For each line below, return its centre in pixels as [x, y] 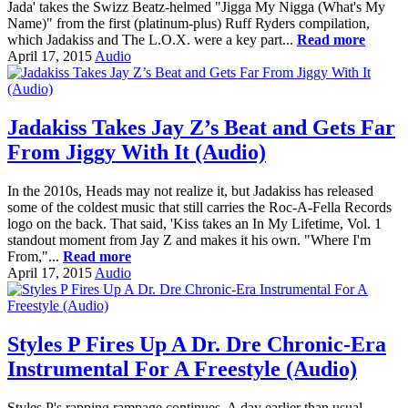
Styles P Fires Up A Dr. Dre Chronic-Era [197, 344]
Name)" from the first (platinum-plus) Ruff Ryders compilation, [189, 23]
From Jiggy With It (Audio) [137, 152]
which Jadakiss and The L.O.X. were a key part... [152, 40]
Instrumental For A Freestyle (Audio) [182, 368]
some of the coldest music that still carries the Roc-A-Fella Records [199, 207]
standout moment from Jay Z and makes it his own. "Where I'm [189, 240]
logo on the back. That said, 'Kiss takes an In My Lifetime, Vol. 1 [194, 223]
